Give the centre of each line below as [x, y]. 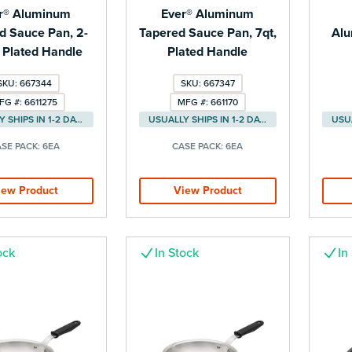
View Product [207, 190]
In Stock [176, 253]
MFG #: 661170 [207, 102]
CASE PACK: [199, 146]
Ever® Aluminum [208, 14]
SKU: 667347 [207, 83]
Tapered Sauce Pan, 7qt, [207, 33]
